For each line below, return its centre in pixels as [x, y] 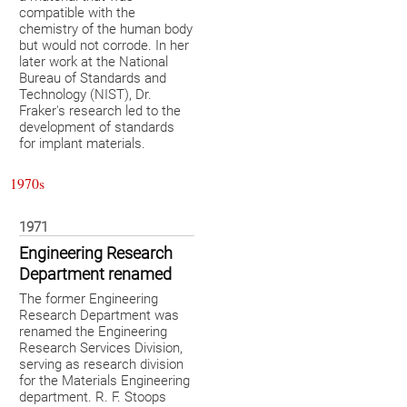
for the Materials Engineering [104, 381]
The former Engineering [89, 299]
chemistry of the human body [106, 30]
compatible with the [77, 13]
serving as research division [101, 365]
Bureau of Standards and [93, 79]
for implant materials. [82, 144]
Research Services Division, [101, 348]
